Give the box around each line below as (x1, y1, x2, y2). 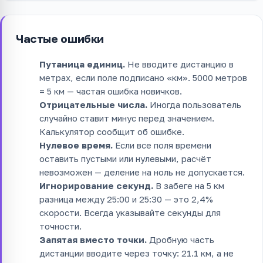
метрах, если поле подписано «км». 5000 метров (39, 72, 247, 83)
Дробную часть (147, 234, 214, 245)
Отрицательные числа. (39, 99, 147, 110)
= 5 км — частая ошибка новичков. (39, 86, 182, 97)
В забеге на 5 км (153, 180, 224, 191)
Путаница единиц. (39, 59, 125, 70)
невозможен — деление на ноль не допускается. (39, 167, 245, 178)
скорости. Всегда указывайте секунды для (39, 207, 221, 218)
